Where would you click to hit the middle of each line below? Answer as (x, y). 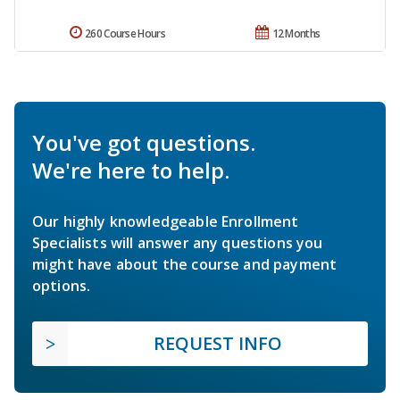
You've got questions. (144, 143)
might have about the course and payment (185, 265)
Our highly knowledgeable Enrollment (166, 222)
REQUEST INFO (218, 344)
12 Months (296, 34)
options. (62, 286)
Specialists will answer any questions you (178, 243)
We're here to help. (131, 171)
